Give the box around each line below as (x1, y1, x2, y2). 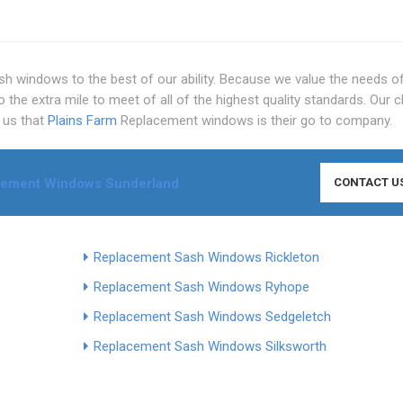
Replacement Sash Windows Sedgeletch (93, 308, 331, 325)
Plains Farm (48, 112, 117, 129)
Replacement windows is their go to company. (117, 112, 392, 129)
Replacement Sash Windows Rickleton (93, 248, 319, 265)
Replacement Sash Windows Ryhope (93, 278, 309, 295)
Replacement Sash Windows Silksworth (93, 337, 327, 354)
